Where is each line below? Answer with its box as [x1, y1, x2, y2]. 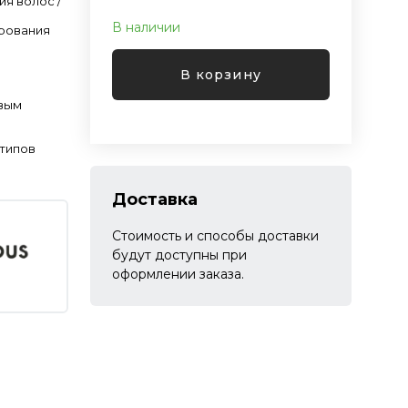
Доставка [111, 189, 198, 209]
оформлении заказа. [111, 266, 244, 282]
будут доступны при [111, 247, 247, 263]
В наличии [111, 19, 180, 36]
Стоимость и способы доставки [111, 228, 319, 244]
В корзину [180, 66, 261, 83]
